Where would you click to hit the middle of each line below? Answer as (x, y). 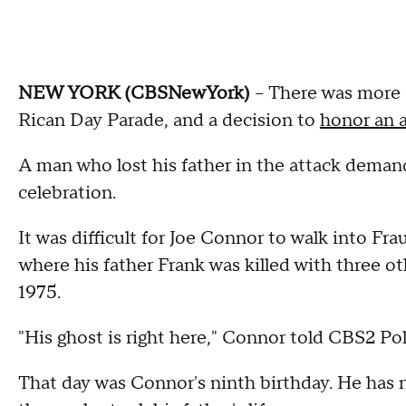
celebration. (67, 193)
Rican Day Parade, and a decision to (169, 120)
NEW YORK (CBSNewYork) (134, 93)
